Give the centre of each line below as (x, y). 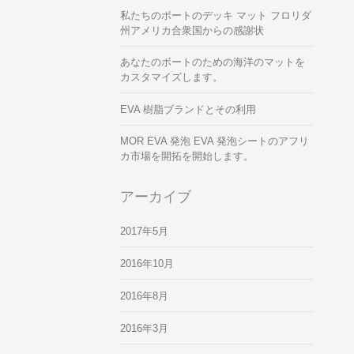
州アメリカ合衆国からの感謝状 (192, 31)
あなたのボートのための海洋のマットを (213, 62)
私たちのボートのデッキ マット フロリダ (216, 16)
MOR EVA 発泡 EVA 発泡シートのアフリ (215, 141)
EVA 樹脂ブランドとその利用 (188, 110)
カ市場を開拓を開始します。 (187, 156)
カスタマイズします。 (171, 77)
